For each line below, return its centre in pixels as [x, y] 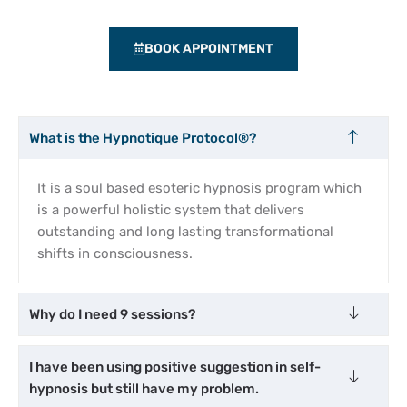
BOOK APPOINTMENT [209, 48]
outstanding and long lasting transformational [185, 231]
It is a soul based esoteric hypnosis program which [199, 188]
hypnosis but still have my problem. [144, 388]
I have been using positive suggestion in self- [175, 367]
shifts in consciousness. [115, 253]
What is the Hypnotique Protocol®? [143, 138]
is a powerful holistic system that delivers [171, 209]
